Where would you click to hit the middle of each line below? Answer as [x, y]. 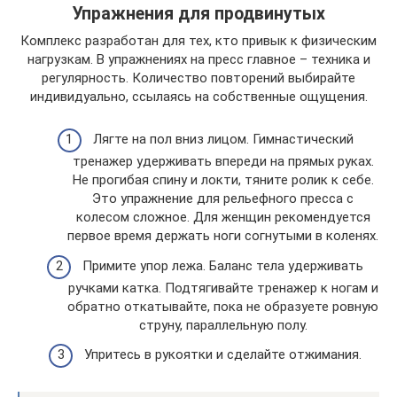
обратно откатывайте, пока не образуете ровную [223, 306]
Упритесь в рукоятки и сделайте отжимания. [223, 354]
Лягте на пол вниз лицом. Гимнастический [223, 139]
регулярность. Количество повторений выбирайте [198, 78]
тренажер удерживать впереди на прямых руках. [223, 161]
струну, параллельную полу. [223, 325]
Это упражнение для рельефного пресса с [223, 198]
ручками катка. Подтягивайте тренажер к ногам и [223, 288]
